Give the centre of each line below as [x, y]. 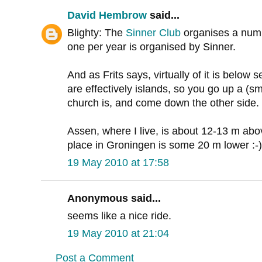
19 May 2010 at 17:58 [118, 163]
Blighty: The [96, 33]
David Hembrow [107, 15]
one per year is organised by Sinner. [151, 47]
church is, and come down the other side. [163, 103]
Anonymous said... [114, 199]
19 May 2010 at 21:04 [118, 234]
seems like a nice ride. [119, 216]
